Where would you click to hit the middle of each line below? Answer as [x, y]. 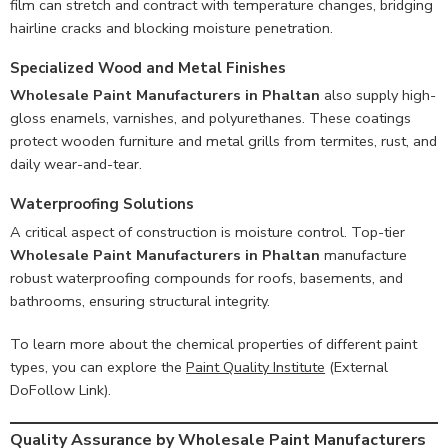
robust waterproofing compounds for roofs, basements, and [206, 277]
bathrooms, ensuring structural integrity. [140, 300]
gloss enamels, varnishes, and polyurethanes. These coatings [210, 118]
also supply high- [378, 95]
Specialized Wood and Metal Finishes [148, 67]
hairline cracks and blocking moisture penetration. [171, 27]
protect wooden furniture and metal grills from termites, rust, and [223, 141]
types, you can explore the [98, 366]
